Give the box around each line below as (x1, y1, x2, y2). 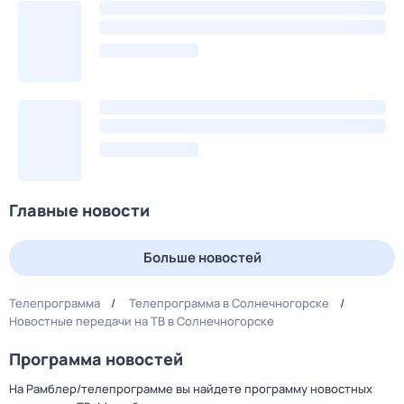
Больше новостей (142, 248, 262, 267)
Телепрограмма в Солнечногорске (129, 295, 329, 311)
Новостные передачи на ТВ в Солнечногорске (9, 313, 274, 329)
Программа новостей (9, 348, 183, 370)
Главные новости (9, 199, 150, 221)
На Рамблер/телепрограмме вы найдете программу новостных (9, 381, 372, 397)
